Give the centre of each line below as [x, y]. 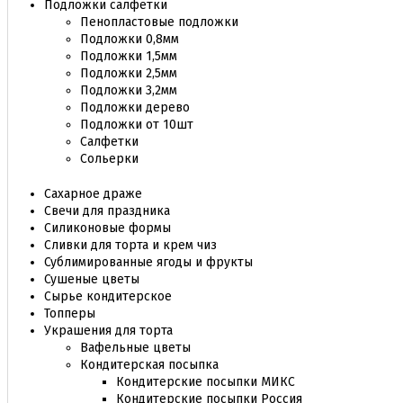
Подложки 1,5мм [129, 56]
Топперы [70, 313]
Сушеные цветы [92, 279]
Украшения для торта [108, 331]
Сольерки [109, 159]
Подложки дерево [135, 107]
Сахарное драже [93, 194]
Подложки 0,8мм [130, 39]
